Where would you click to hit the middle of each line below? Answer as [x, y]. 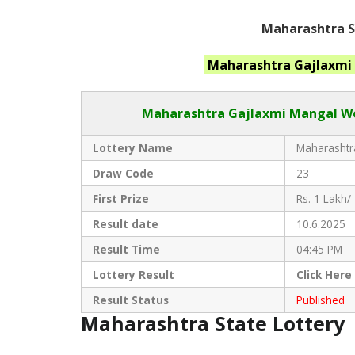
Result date [125, 223]
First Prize [120, 198]
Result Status [130, 300]
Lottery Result [135, 274]
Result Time [126, 249]
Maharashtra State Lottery [216, 323]
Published [320, 300]
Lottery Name [132, 147]
